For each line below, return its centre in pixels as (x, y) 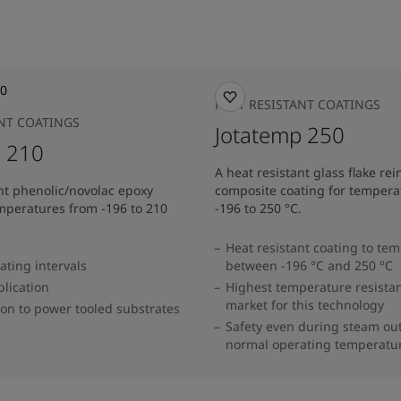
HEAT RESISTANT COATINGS (298, 104)
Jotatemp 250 (280, 135)
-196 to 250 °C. (258, 208)
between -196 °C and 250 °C (309, 265)
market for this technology (305, 305)
